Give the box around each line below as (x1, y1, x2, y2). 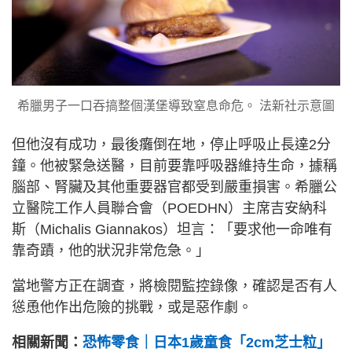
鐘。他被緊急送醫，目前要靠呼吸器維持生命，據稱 (12, 158, 337, 174)
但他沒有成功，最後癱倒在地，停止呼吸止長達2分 (12, 137, 331, 152)
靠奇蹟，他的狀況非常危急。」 (12, 243, 210, 258)
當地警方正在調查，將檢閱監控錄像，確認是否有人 (12, 278, 337, 294)
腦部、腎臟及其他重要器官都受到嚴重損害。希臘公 (12, 179, 337, 195)
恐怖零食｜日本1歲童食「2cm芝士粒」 (82, 335, 331, 350)
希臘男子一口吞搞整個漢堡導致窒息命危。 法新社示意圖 (17, 99, 335, 112)
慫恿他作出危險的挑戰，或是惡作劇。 (12, 299, 252, 315)
